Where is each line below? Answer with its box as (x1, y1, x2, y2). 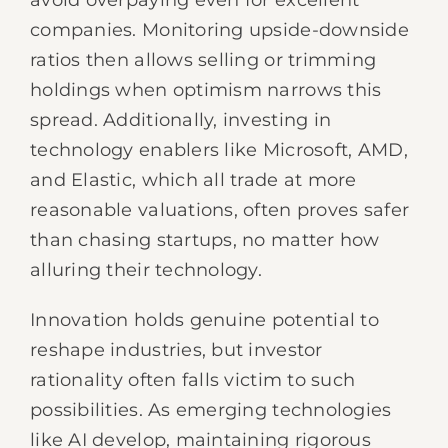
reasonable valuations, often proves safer (30, 199, 410, 221)
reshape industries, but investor (30, 339, 323, 361)
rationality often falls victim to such (30, 369, 356, 391)
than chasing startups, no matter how (30, 229, 380, 251)
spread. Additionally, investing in (30, 109, 332, 131)
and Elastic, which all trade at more (30, 169, 357, 191)
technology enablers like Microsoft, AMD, (30, 139, 408, 161)
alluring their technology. (30, 259, 263, 281)
